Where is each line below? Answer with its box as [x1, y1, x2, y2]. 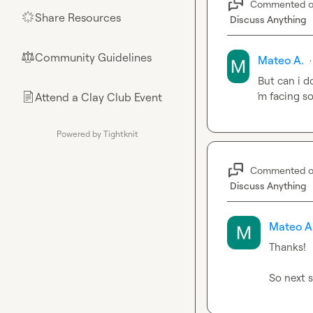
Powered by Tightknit [57, 129, 138, 139]
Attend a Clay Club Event [35, 90, 162, 104]
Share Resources [35, 10, 121, 24]
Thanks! [269, 240, 306, 254]
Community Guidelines [35, 50, 152, 64]
